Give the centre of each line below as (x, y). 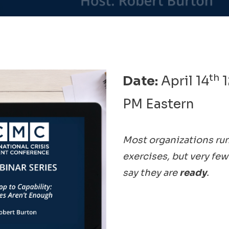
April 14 (184, 81)
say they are (151, 173)
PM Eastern (158, 104)
